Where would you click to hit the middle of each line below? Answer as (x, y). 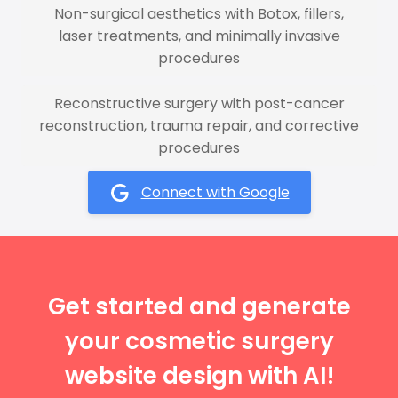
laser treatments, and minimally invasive (199, 36)
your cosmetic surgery (199, 341)
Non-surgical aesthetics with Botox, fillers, (199, 14)
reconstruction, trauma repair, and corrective (199, 126)
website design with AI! (199, 376)
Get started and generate (199, 306)
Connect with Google (215, 192)
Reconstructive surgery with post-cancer (199, 103)
